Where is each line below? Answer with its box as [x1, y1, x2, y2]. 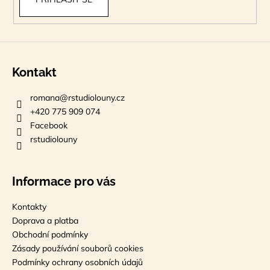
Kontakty [12, 201, 46, 212]
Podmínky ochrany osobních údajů [12, 256, 143, 268]
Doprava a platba [12, 215, 78, 226]
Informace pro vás [12, 174, 116, 189]
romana [30, 92, 60, 103]
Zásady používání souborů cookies [12, 242, 143, 254]
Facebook [30, 119, 67, 131]
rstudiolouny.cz [68, 92, 125, 103]
